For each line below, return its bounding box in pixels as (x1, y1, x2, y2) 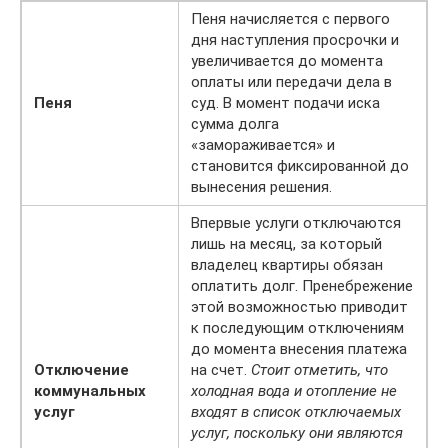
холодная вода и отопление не (191, 381, 397, 400)
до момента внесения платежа (191, 339, 407, 358)
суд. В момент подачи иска (191, 93, 380, 112)
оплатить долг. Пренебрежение (191, 276, 413, 295)
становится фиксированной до (191, 156, 409, 175)
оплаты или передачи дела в (191, 72, 392, 91)
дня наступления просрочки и (191, 30, 399, 49)
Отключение (34, 360, 129, 379)
